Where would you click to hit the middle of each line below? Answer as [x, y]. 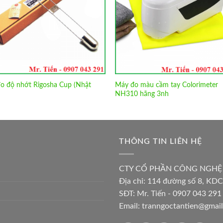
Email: [130, 206]
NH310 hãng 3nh [142, 94]
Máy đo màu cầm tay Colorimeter [167, 85]
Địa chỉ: [133, 181]
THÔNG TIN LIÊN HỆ [161, 142]
